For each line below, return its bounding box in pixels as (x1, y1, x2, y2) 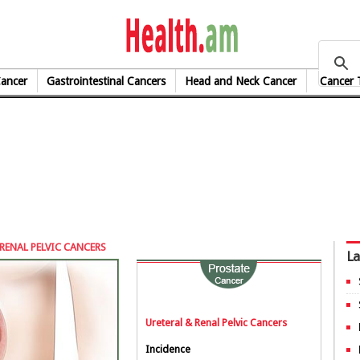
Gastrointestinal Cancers (47, 75, 166, 88)
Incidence (145, 343, 190, 355)
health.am (238, 18, 358, 49)
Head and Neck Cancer (185, 75, 297, 88)
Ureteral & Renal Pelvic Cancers (145, 317, 287, 329)
